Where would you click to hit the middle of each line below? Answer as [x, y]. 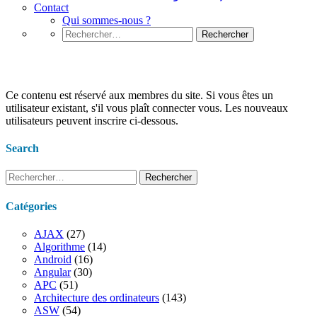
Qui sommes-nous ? [106, 20]
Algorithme [59, 246]
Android [53, 259]
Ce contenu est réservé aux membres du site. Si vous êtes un [139, 95]
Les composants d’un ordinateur [123, 65]
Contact [51, 7]
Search [22, 149]
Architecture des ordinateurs [97, 297]
